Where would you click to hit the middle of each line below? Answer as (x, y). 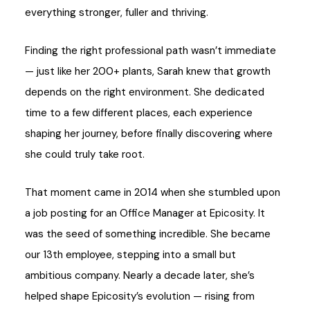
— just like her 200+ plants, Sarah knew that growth (148, 71)
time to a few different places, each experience (139, 112)
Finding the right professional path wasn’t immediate (151, 50)
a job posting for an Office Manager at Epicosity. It (145, 213)
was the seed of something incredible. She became (148, 234)
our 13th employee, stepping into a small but (130, 254)
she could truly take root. (85, 154)
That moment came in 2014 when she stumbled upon (153, 192)
